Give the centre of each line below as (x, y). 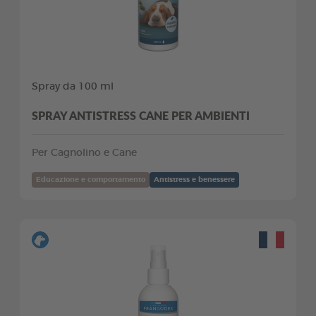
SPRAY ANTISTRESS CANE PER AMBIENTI (141, 115)
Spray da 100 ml (73, 86)
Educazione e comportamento (91, 180)
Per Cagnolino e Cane (84, 153)
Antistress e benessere (194, 180)
